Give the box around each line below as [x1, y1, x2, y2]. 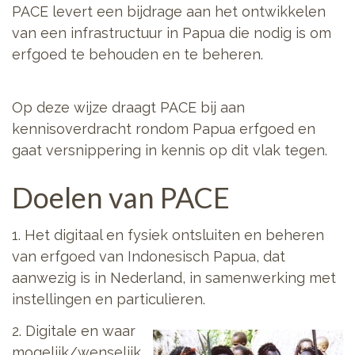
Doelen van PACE [12, 180, 230, 216]
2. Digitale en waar [12, 323, 136, 340]
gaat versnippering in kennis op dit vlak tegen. [12, 142, 327, 159]
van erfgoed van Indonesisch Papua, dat [12, 247, 285, 265]
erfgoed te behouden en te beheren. [12, 45, 263, 63]
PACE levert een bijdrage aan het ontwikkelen [12, 2, 326, 20]
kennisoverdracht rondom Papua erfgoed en [12, 120, 315, 138]
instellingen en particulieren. [12, 290, 209, 307]
